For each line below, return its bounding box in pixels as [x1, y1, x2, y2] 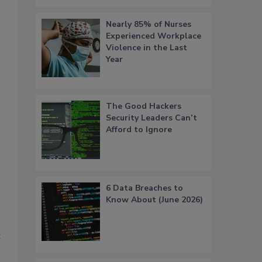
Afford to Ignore [106, 124, 172, 136]
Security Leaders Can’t [106, 112, 197, 124]
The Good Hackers [106, 101, 181, 112]
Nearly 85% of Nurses [106, 19, 191, 30]
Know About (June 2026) [106, 194, 203, 206]
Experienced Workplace [106, 30, 201, 42]
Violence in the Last [106, 42, 187, 54]
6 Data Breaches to [106, 182, 183, 194]
